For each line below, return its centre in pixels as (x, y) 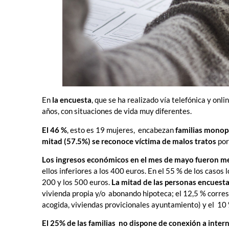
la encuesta (72, 100)
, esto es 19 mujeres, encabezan (120, 130)
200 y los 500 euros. (76, 182)
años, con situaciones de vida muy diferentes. (117, 111)
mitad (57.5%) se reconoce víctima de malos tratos (130, 141)
